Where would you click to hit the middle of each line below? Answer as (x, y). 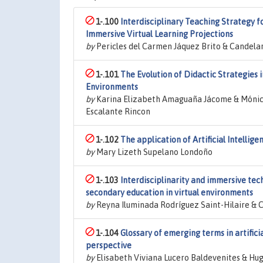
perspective (109, 245)
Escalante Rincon (118, 112)
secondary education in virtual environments (169, 193)
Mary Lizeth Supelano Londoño (154, 152)
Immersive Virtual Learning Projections (159, 34)
